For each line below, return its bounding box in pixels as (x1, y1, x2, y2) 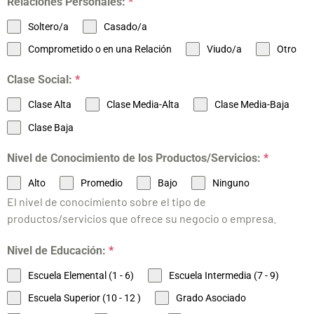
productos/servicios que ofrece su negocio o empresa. (7, 211, 276, 225)
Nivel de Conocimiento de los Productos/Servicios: (7, 151, 264, 165)
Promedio (81, 177, 123, 189)
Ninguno (212, 177, 250, 189)
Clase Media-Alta (107, 99, 179, 111)
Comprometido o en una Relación (28, 43, 172, 55)
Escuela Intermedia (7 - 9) (169, 270, 279, 282)
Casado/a (104, 21, 147, 33)
